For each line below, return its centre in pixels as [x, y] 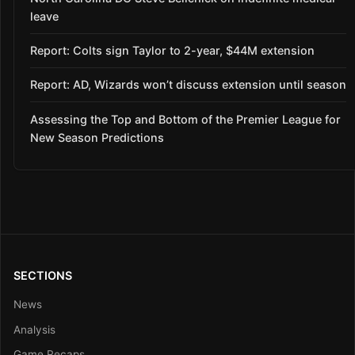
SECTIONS [43, 276]
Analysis [34, 329]
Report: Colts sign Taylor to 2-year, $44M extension [172, 51]
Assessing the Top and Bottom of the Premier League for [185, 119]
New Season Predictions [97, 137]
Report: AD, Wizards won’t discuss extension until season [188, 85]
